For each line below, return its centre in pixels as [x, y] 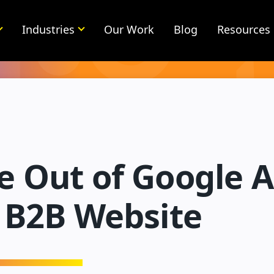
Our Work [129, 29]
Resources [243, 29]
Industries [48, 29]
